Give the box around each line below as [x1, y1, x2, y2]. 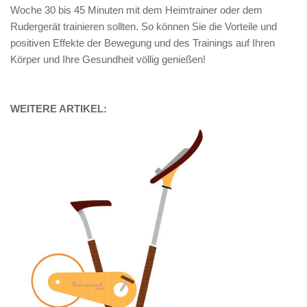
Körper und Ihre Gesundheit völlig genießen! [10, 53, 206, 65]
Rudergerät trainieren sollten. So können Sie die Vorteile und [10, 20, 277, 32]
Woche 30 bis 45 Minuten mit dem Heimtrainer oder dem [10, 3, 262, 16]
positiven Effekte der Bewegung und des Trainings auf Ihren [10, 36, 275, 49]
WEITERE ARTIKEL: [10, 102, 107, 114]
